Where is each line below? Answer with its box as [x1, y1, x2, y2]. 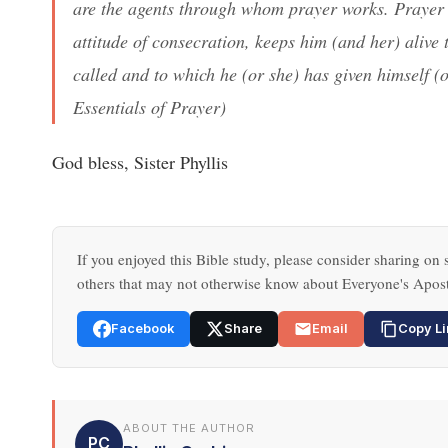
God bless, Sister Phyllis [52, 150, 228, 174]
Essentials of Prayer [73, 94, 220, 119]
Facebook [111, 320, 174, 336]
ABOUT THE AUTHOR [123, 420, 255, 435]
